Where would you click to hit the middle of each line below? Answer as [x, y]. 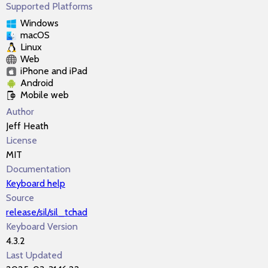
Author [20, 112]
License [22, 140]
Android [37, 83]
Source [20, 198]
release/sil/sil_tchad [47, 212]
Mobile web [45, 95]
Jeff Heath [27, 126]
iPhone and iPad [54, 71]
